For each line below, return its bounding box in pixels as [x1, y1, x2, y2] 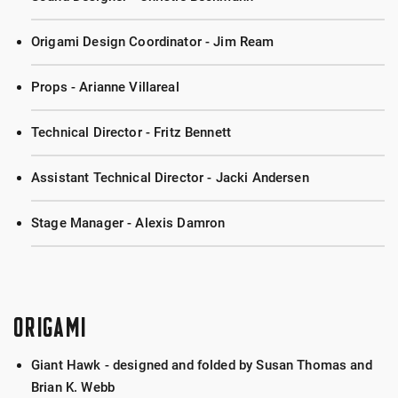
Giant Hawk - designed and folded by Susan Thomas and [31, 357, 372, 373]
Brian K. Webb [31, 379, 115, 395]
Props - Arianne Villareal [31, 79, 179, 95]
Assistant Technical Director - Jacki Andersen [31, 170, 309, 186]
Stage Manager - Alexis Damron [31, 215, 226, 231]
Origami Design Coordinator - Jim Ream [31, 34, 275, 50]
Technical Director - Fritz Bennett [31, 124, 232, 140]
